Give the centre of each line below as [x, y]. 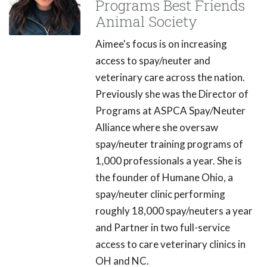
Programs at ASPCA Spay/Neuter [170, 110]
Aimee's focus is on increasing [161, 44]
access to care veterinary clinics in [170, 244]
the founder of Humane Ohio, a [164, 177]
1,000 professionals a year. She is [169, 160]
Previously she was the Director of [172, 94]
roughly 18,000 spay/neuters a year [174, 210]
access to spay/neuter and [153, 60]
